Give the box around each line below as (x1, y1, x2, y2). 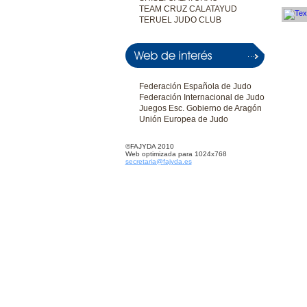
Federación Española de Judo (138, 82, 251, 91)
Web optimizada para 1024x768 (125, 150, 227, 158)
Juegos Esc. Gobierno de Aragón (138, 103, 262, 113)
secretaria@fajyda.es (125, 158, 192, 165)
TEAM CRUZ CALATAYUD (138, 4, 237, 14)
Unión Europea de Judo (138, 114, 228, 124)
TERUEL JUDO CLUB (138, 15, 221, 25)
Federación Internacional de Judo (138, 93, 265, 102)
